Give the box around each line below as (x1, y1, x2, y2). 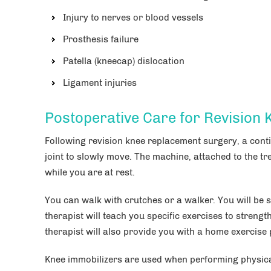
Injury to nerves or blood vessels (63, 11, 203, 23)
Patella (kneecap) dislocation (63, 55, 184, 67)
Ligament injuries (63, 77, 137, 88)
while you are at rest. (45, 166, 135, 178)
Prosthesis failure (63, 33, 139, 45)
